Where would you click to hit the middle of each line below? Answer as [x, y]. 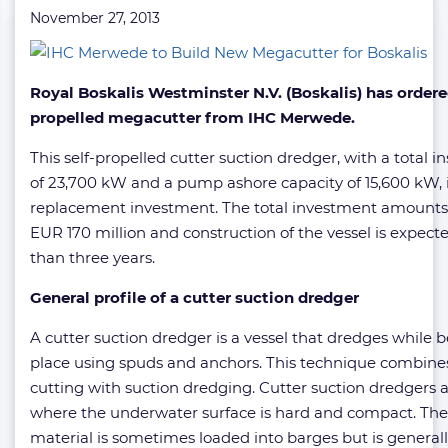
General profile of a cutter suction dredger [194, 297]
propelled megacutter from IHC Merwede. [192, 117]
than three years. [92, 257]
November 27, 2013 [95, 18]
